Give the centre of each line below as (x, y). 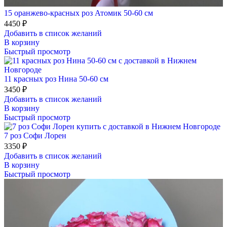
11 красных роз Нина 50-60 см (56, 79)
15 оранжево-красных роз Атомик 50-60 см (79, 13)
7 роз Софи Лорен (35, 135)
